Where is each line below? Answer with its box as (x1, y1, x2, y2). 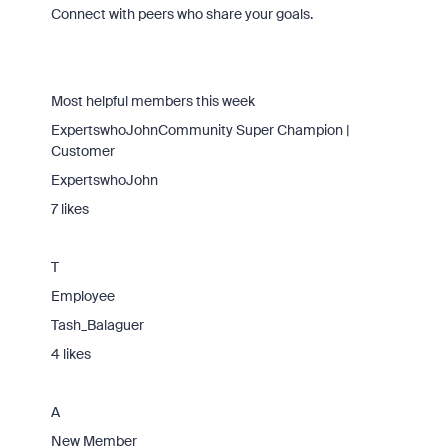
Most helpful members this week (50, 92, 255, 110)
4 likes (50, 345, 91, 363)
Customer (50, 142, 115, 160)
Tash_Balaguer (50, 316, 144, 334)
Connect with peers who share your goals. (50, 5, 313, 23)
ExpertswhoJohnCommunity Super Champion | (50, 121, 350, 139)
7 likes (50, 200, 89, 218)
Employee (50, 287, 115, 305)
